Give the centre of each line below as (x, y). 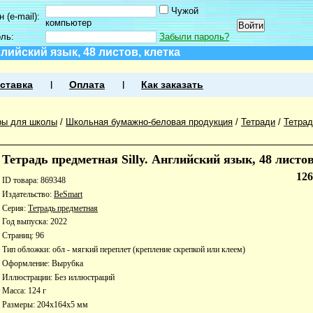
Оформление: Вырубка (43, 263)
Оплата (87, 85)
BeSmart (68, 194)
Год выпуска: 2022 (35, 222)
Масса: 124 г (24, 291)
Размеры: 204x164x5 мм (45, 305)
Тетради (258, 122)
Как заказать (172, 85)
